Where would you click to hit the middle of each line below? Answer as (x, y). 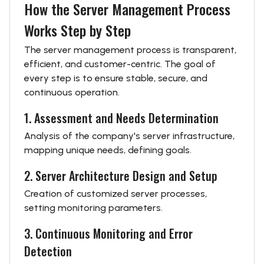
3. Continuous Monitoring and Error (108, 233)
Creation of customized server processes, (115, 194)
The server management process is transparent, (130, 50)
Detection (48, 251)
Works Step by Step (77, 30)
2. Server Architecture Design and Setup (121, 176)
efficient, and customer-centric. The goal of (120, 64)
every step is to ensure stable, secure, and (116, 78)
